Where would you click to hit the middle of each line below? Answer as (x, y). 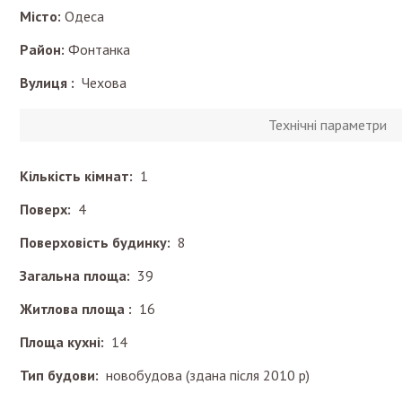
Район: (42, 49)
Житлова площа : (79, 309)
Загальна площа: (79, 275)
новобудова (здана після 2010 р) (208, 375)
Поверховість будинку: (99, 242)
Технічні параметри (327, 125)
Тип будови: (63, 375)
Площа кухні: (66, 342)
